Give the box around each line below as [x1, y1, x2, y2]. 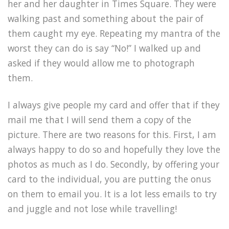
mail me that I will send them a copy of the [8, 113, 191, 126]
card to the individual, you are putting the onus [8, 173, 211, 186]
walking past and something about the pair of [8, 12, 203, 25]
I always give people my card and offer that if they [8, 99, 220, 111]
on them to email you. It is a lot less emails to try [8, 188, 217, 200]
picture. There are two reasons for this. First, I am [8, 128, 216, 141]
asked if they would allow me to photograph [8, 57, 195, 70]
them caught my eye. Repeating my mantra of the [8, 27, 220, 40]
